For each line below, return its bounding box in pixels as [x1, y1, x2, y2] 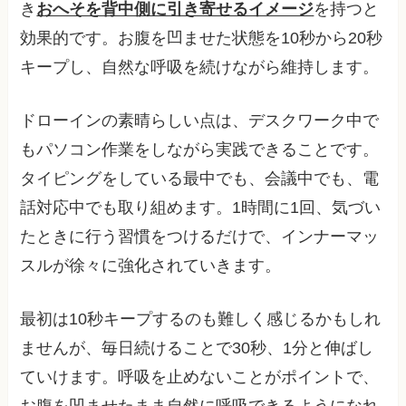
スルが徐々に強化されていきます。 [20, 256, 282, 275]
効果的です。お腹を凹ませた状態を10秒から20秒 [20, 29, 383, 48]
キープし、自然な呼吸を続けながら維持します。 [20, 58, 380, 77]
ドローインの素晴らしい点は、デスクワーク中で [20, 111, 380, 130]
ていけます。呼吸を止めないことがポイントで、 [20, 367, 380, 386]
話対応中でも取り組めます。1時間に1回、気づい [20, 198, 382, 217]
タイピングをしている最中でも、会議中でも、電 [20, 169, 380, 188]
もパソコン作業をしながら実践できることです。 [20, 140, 380, 159]
